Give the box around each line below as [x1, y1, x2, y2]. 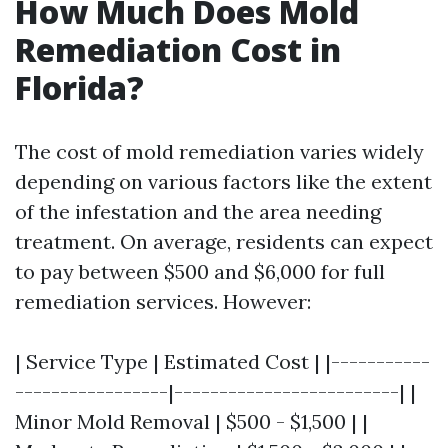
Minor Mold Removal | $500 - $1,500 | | [15, 409, 368, 434]
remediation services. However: [15, 289, 311, 314]
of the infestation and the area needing [15, 199, 381, 224]
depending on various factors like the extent [15, 169, 432, 194]
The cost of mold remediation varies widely [15, 139, 424, 164]
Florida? [15, 66, 144, 109]
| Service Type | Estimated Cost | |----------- [15, 349, 430, 374]
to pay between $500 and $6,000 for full [15, 259, 385, 284]
